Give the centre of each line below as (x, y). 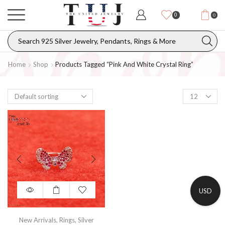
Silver (86, 220)
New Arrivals (37, 220)
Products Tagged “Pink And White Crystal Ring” (124, 64)
